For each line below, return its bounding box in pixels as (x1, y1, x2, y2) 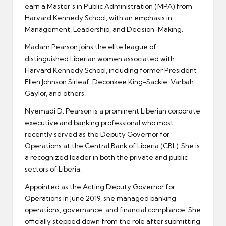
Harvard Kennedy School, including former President (25, 66, 197, 74)
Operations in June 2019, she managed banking (25, 194, 176, 202)
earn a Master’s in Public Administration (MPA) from (25, 2, 192, 10)
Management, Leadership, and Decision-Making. (25, 25, 183, 33)
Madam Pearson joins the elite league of (25, 42, 156, 51)
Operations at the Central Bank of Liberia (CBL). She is (25, 141, 200, 150)
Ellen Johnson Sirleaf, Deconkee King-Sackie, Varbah (25, 77, 194, 86)
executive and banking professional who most (25, 118, 174, 127)
